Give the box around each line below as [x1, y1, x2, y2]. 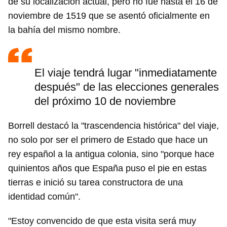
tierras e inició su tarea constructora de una [8, 177, 183, 188]
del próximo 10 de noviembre [34, 95, 176, 108]
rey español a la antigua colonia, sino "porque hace [8, 149, 214, 160]
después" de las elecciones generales [34, 81, 219, 94]
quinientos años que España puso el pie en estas [8, 163, 207, 174]
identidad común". [8, 192, 81, 202]
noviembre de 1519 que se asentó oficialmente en [8, 11, 210, 21]
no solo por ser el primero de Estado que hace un [8, 135, 208, 145]
